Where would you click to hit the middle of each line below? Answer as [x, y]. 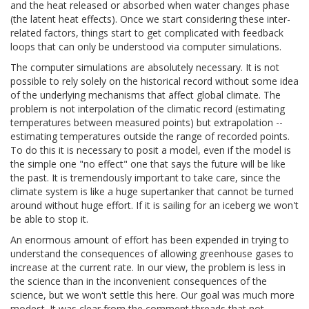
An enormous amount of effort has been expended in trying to [150, 240]
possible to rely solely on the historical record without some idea [154, 81]
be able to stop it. [49, 219]
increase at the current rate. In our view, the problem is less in [148, 268]
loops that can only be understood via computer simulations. [146, 47]
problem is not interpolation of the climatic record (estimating [148, 109]
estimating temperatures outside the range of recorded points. [150, 137]
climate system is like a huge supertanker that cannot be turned [152, 192]
